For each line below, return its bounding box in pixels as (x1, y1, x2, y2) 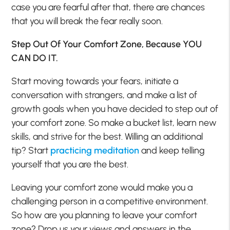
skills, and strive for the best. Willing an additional (11, 131, 203, 143)
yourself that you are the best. (11, 159, 129, 170)
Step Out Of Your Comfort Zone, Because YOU (11, 39, 202, 50)
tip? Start (11, 145, 51, 157)
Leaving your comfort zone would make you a (11, 182, 193, 194)
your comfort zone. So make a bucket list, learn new (11, 117, 217, 129)
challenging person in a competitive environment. (11, 196, 208, 207)
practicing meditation (50, 145, 140, 157)
